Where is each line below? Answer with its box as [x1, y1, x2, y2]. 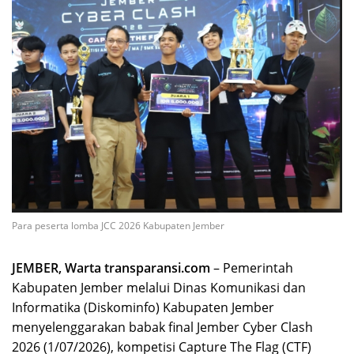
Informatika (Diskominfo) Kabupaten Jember [12, 299, 274, 317]
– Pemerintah [210, 259, 293, 277]
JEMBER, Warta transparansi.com [12, 259, 210, 277]
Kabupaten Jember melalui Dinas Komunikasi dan [12, 279, 306, 297]
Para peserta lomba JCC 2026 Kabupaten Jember [12, 219, 224, 233]
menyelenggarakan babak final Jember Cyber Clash [12, 318, 313, 337]
